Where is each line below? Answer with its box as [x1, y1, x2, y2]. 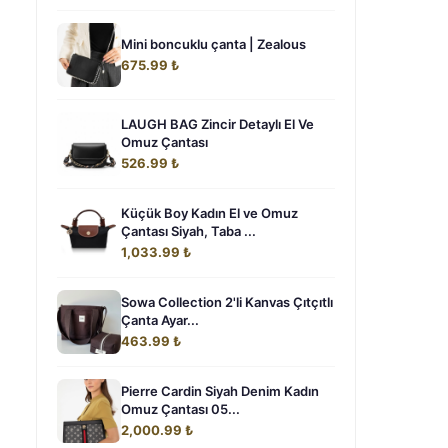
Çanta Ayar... [121, 312, 199, 328]
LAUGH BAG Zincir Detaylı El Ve [121, 116, 314, 132]
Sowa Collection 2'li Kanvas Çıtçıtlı [121, 294, 333, 310]
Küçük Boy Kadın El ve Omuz [121, 205, 298, 221]
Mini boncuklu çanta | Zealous [121, 36, 306, 52]
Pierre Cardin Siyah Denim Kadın [121, 383, 319, 399]
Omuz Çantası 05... [121, 401, 240, 417]
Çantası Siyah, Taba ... [121, 223, 256, 239]
